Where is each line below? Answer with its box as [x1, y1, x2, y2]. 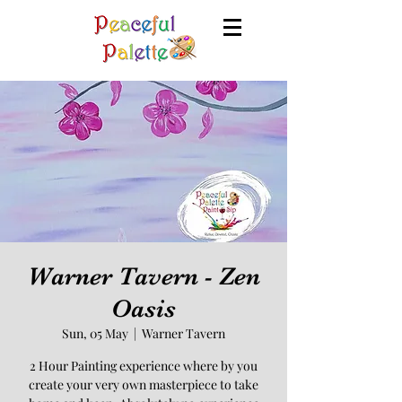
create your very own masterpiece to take [29, 376, 258, 393]
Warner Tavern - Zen [27, 262, 260, 291]
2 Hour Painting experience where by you [30, 357, 258, 374]
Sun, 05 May [62, 325, 128, 342]
